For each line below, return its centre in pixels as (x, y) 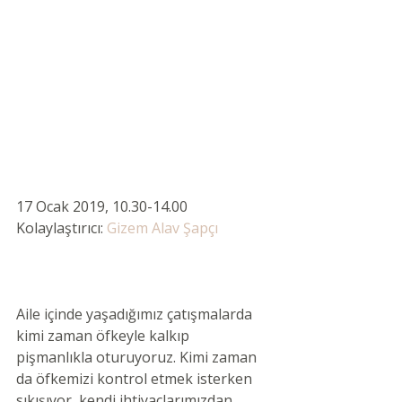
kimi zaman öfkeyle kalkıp (105, 336)
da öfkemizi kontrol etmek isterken (136, 379)
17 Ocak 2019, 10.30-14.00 (104, 206)
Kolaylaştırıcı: (61, 228)
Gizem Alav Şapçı (164, 228)
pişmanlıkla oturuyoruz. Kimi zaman (138, 357)
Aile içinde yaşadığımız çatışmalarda (136, 314)
